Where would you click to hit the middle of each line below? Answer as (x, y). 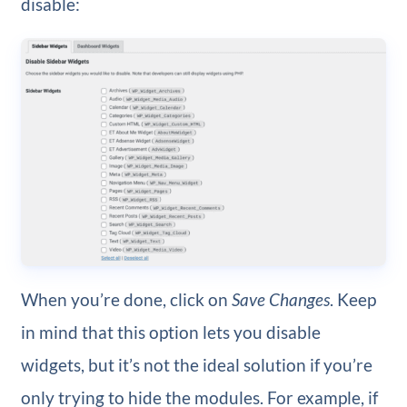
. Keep (352, 300)
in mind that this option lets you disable (170, 333)
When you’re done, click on (126, 300)
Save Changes (280, 300)
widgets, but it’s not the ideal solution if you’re (196, 365)
